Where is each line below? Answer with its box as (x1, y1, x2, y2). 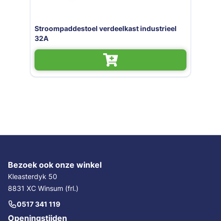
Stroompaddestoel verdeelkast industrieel (34, 24, 177, 33)
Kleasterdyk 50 (8, 172, 57, 181)
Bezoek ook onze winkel (8, 159, 102, 170)
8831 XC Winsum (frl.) (8, 184, 78, 192)
